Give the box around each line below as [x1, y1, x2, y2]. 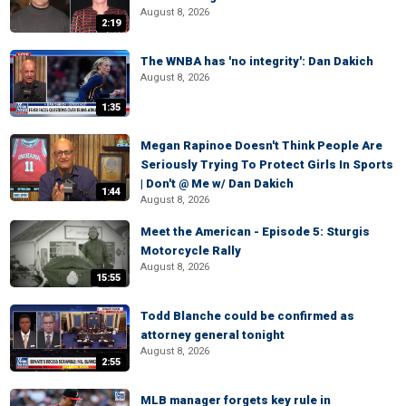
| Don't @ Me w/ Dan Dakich [140, 177, 294, 190]
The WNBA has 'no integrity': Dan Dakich [140, 54, 373, 68]
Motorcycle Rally [140, 244, 241, 257]
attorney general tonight [140, 328, 285, 342]
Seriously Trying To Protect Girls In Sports [140, 158, 393, 171]
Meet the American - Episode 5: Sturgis [140, 225, 370, 238]
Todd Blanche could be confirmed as [140, 309, 354, 323]
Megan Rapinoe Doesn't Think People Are [140, 139, 382, 152]
